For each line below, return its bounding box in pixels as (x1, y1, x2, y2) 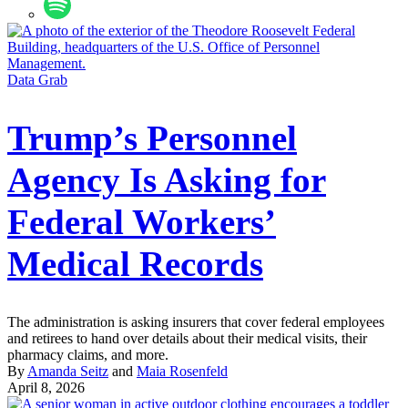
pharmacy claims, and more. (7, 347, 168, 363)
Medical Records (7, 244, 263, 284)
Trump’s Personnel (7, 118, 297, 158)
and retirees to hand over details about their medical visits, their (7, 331, 367, 347)
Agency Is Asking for (7, 160, 326, 200)
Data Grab (7, 71, 67, 87)
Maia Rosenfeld (137, 363, 228, 380)
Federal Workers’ (7, 202, 276, 242)
